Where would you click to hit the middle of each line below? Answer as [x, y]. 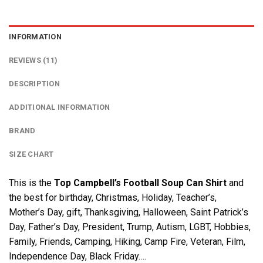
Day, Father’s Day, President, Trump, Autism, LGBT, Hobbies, [130, 227]
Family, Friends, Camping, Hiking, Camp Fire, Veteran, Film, [127, 241]
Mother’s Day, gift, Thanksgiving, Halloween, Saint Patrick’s [129, 212]
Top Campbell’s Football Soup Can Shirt [140, 183]
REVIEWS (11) [33, 60]
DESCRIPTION [34, 83]
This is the [31, 183]
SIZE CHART [31, 154]
